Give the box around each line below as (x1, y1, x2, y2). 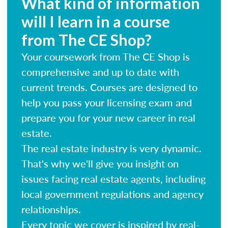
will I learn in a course (21, 12, 170, 31)
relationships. (21, 202, 81, 216)
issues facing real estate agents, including (21, 171, 206, 186)
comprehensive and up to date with (21, 64, 179, 79)
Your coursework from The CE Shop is (21, 49, 190, 64)
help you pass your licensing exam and (21, 95, 192, 109)
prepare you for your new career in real (21, 110, 195, 125)
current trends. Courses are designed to (21, 79, 197, 94)
